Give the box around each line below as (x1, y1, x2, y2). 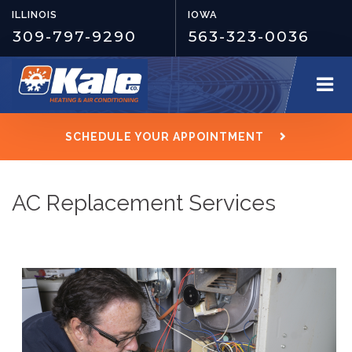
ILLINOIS (12, 9, 57, 20)
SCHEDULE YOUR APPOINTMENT (65, 130, 264, 143)
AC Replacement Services (12, 190, 276, 216)
